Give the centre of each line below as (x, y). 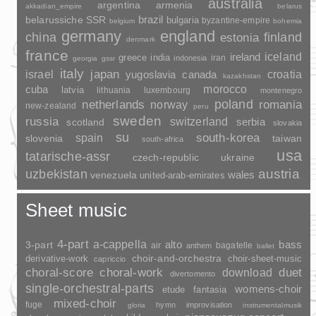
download (247, 272)
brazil (151, 19)
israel (39, 74)
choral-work (132, 272)
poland (233, 104)
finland (283, 37)
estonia (239, 37)
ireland (245, 56)
